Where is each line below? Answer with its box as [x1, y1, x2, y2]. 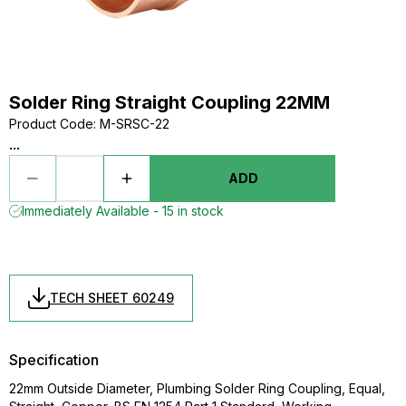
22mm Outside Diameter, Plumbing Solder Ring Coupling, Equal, [9, 381, 385, 396]
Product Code [9, 116, 93, 131]
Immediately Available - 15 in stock [22, 203, 224, 218]
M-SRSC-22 [100, 116, 169, 131]
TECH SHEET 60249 [50, 290, 174, 305]
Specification [9, 351, 99, 369]
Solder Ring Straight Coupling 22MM [9, 92, 330, 113]
